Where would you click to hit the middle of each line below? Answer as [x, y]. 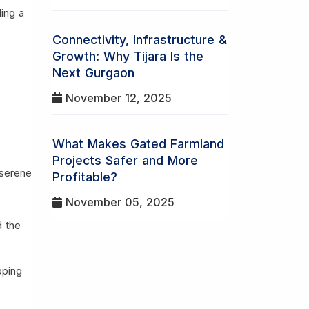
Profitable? [85, 177]
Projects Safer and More [125, 160]
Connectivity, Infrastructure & [140, 40]
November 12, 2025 [117, 98]
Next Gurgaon [93, 73]
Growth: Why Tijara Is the [128, 56]
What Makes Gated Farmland [138, 144]
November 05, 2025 [118, 202]
